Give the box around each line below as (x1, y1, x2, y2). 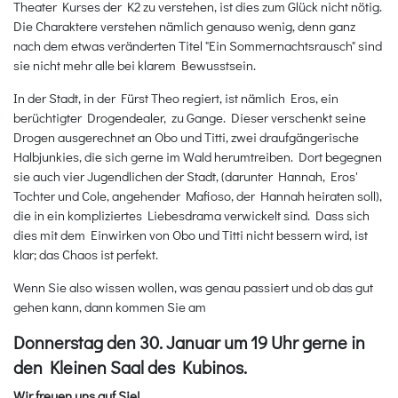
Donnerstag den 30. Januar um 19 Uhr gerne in (13, 330, 365, 354)
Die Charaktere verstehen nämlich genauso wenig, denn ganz (13, 16, 355, 35)
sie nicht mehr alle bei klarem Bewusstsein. (13, 55, 256, 74)
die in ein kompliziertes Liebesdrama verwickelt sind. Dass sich (13, 205, 370, 224)
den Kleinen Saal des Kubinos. (13, 354, 247, 378)
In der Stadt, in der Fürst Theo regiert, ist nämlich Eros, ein (13, 88, 338, 107)
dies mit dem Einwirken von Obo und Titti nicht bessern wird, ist (13, 225, 368, 243)
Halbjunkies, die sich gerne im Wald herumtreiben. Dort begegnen (13, 147, 382, 165)
